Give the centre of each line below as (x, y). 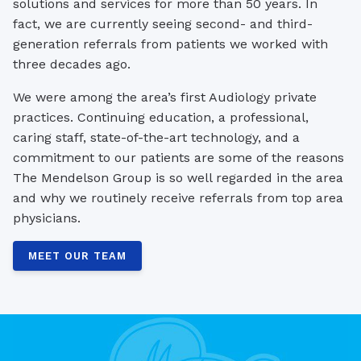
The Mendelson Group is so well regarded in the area (178, 177)
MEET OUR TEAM (78, 255)
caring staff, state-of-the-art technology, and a (156, 137)
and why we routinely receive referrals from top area (178, 197)
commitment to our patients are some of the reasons (178, 157)
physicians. (47, 218)
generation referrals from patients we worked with (170, 44)
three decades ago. (72, 64)
